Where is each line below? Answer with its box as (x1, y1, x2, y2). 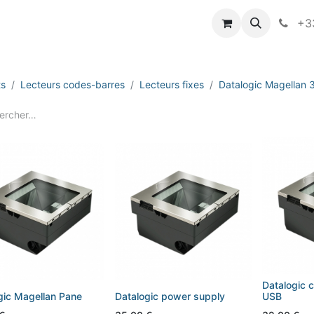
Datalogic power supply (115, 289, 225, 302)
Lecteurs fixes (139, 78, 204, 90)
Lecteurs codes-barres (20, 78, 125, 90)
